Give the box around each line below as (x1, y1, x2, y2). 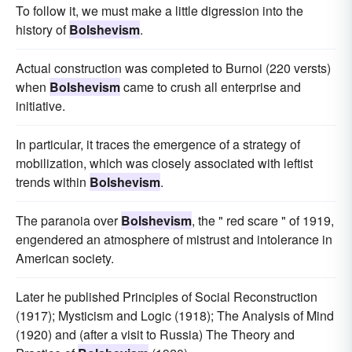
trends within (16, 172, 90, 191)
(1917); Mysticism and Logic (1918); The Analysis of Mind (16, 306, 334, 324)
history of (16, 20, 69, 38)
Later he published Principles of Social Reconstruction (16, 287, 317, 306)
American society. (16, 248, 114, 267)
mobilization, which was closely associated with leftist (16, 153, 313, 172)
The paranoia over (16, 211, 121, 229)
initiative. (16, 96, 65, 115)
